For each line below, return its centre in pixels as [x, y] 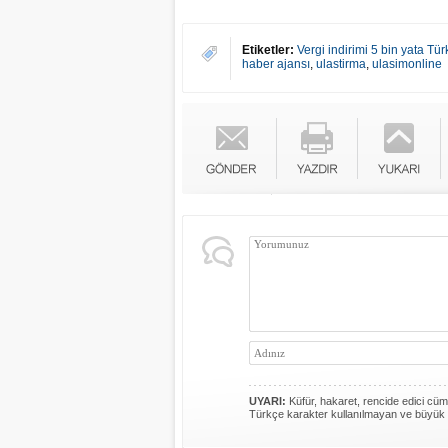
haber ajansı [276, 64]
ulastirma [341, 64]
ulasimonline [407, 64]
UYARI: [267, 401]
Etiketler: [268, 50]
